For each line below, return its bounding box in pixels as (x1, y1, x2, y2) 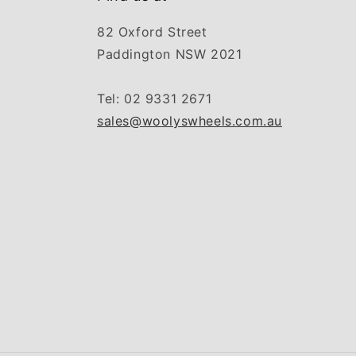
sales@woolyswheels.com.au (97, 113, 282, 130)
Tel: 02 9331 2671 (97, 91, 212, 107)
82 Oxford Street (97, 24, 207, 41)
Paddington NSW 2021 (97, 46, 242, 63)
